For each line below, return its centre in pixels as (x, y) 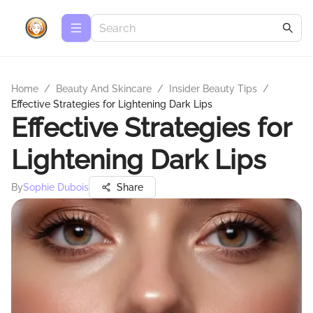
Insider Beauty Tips (213, 89)
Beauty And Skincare (104, 89)
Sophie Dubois (56, 187)
